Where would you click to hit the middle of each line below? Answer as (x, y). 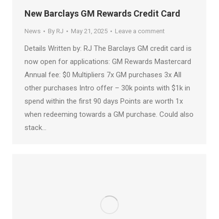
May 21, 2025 (89, 31)
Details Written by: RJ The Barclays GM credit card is (108, 49)
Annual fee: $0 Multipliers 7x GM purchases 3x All (103, 75)
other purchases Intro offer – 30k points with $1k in (107, 88)
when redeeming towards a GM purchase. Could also (109, 115)
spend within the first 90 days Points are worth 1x (104, 101)
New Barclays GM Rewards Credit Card (102, 14)
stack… (35, 128)
